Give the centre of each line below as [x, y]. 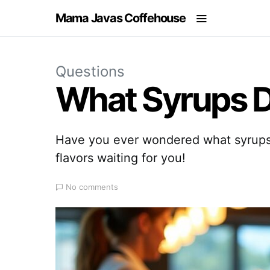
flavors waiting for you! [121, 158]
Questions [90, 71]
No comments [92, 187]
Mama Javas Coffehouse [121, 18]
